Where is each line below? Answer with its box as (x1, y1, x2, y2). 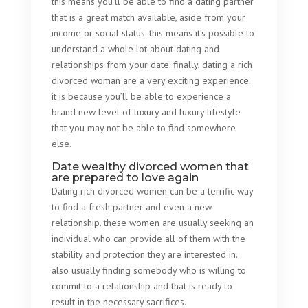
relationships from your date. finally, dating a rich (51, 58, 252, 71)
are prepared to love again (51, 171, 199, 184)
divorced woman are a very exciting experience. (51, 74, 250, 87)
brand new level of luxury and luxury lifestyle (51, 106, 241, 118)
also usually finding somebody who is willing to (51, 264, 246, 276)
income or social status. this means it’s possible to (51, 27, 254, 39)
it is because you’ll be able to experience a (51, 90, 231, 102)
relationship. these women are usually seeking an (51, 217, 254, 229)
